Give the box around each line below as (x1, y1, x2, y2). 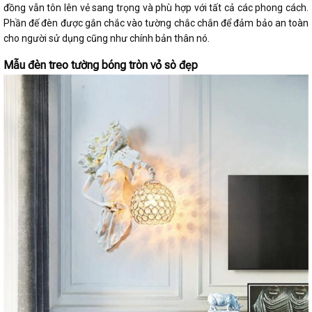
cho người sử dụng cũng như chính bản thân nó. (3, 33, 210, 45)
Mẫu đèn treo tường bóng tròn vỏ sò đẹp (3, 58, 198, 72)
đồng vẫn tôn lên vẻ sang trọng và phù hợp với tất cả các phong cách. (3, 2, 309, 14)
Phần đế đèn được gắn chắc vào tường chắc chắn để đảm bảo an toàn (3, 17, 309, 29)
